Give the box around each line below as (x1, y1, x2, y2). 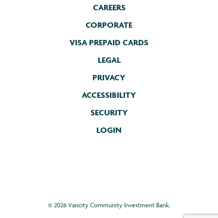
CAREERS (92, 2, 126, 12)
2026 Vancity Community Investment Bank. (54, 200, 170, 209)
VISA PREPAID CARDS (70, 37, 148, 47)
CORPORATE (86, 19, 132, 30)
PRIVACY (92, 72, 126, 82)
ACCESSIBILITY (82, 90, 136, 100)
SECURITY (90, 107, 128, 117)
